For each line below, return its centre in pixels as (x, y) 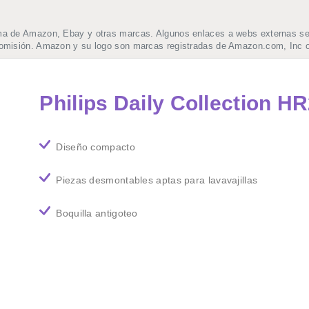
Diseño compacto (96, 147)
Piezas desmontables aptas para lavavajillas (157, 180)
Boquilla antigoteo (97, 213)
